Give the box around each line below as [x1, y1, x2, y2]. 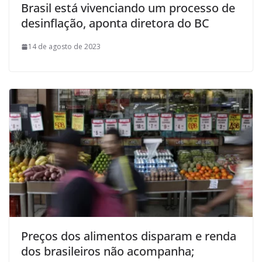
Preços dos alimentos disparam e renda [21, 228, 236, 244]
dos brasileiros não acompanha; [21, 243, 194, 260]
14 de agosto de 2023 [28, 42, 101, 52]
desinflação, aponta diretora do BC [21, 15, 209, 32]
